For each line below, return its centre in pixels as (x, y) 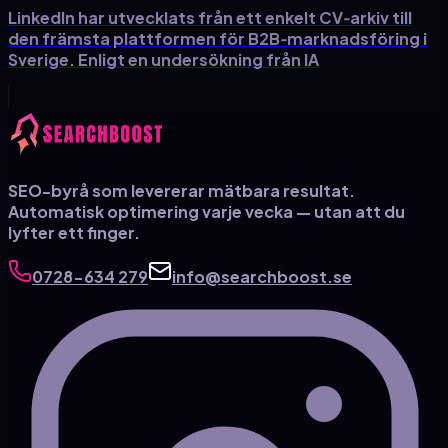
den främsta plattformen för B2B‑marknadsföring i (217, 38)
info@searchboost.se (262, 276)
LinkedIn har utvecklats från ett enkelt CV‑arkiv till (210, 17)
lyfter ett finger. (74, 232)
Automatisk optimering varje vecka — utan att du (206, 211)
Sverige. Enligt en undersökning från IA (163, 59)
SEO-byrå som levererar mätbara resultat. (181, 190)
